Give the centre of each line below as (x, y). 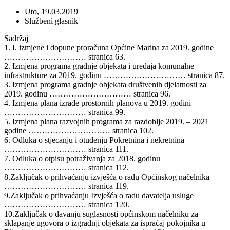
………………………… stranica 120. (67, 204)
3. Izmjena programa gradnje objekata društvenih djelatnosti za (105, 84)
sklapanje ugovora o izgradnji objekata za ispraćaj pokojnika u (105, 223)
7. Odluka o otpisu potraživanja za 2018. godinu (82, 158)
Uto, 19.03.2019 (51, 11)
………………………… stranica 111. (66, 149)
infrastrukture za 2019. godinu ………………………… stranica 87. (114, 75)
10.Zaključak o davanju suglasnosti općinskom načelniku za (101, 214)
